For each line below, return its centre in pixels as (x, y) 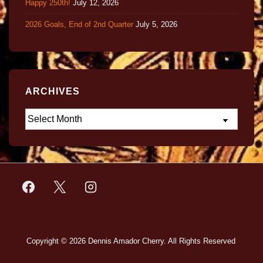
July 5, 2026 (156, 24)
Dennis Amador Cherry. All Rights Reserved (162, 241)
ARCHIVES (53, 91)
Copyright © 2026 (57, 241)
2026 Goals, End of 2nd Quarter (79, 24)
